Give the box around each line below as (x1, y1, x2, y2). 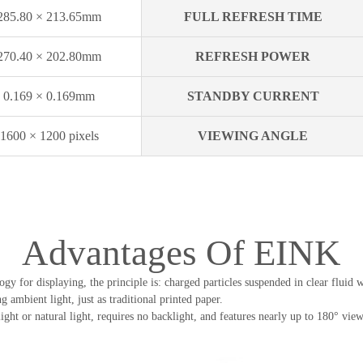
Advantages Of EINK (22, 232, 341, 273)
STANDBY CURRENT (186, 88, 319, 103)
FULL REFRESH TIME (183, 9, 322, 23)
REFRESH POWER (195, 49, 310, 63)
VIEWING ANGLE (198, 128, 308, 143)
